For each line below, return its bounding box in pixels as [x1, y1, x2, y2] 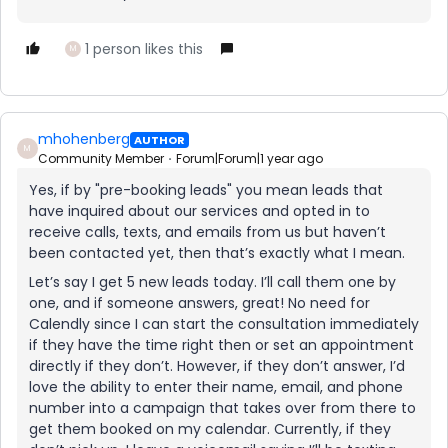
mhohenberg [38, 129, 130, 149]
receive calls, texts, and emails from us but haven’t [29, 222, 386, 242]
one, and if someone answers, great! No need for [29, 293, 370, 313]
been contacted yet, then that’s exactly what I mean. [29, 243, 405, 263]
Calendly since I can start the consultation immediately [29, 314, 419, 334]
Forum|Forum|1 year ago [176, 150, 323, 167]
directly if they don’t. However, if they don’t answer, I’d [29, 356, 405, 376]
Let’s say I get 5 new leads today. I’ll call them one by [29, 272, 396, 292]
